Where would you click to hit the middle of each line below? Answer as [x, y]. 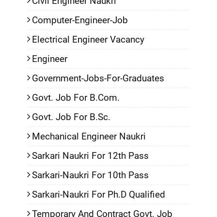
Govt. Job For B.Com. [76, 98]
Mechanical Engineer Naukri [89, 136]
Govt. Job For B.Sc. [71, 117]
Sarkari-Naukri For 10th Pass [90, 175]
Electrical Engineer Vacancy [88, 39]
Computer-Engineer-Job [80, 20]
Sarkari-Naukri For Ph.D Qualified [99, 194]
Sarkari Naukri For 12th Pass [90, 156]
